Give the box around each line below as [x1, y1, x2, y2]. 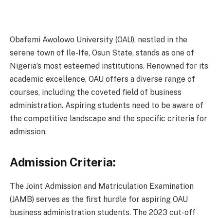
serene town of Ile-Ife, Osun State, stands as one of [10, 48, 194, 57]
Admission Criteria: [10, 155, 116, 169]
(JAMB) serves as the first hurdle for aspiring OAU [10, 194, 188, 204]
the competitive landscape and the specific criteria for [10, 113, 207, 123]
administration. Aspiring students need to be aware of [10, 100, 203, 110]
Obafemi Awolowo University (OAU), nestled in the [10, 35, 187, 44]
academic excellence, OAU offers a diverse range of [10, 74, 195, 84]
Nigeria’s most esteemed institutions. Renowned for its [10, 61, 208, 71]
